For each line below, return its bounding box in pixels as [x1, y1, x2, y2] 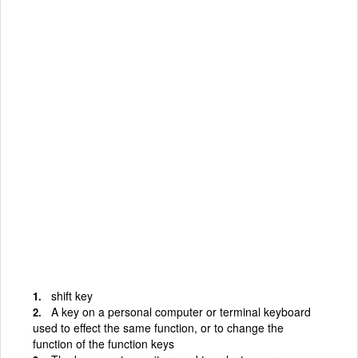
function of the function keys [33, 335, 174, 352]
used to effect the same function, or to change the [33, 319, 284, 336]
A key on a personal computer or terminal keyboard [51, 303, 311, 320]
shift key [51, 287, 93, 304]
